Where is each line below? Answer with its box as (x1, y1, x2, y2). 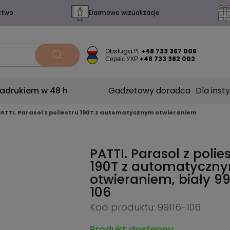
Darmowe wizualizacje (88, 8, 160, 17)
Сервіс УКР (105, 54, 139, 63)
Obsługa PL (105, 47, 140, 55)
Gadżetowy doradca (108, 85, 190, 97)
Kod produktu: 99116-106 (89, 201, 201, 214)
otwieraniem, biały (89, 170, 214, 188)
